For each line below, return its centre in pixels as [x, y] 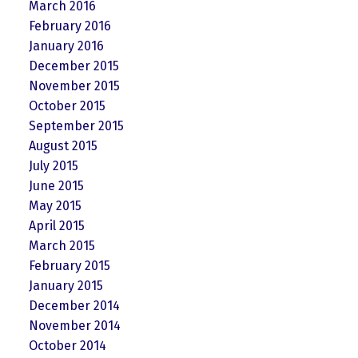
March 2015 [62, 245]
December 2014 [74, 305]
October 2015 [67, 105]
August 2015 [63, 145]
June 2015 [56, 185]
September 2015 [76, 125]
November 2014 [74, 325]
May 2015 [55, 205]
